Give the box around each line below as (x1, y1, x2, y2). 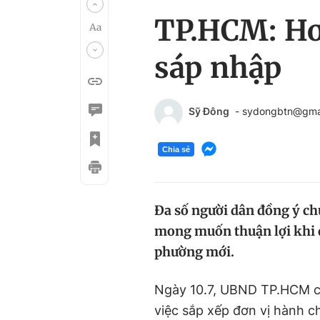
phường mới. (154, 244, 234, 260)
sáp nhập (154, 50, 281, 86)
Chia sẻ (162, 144, 190, 154)
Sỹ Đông (189, 105, 229, 117)
